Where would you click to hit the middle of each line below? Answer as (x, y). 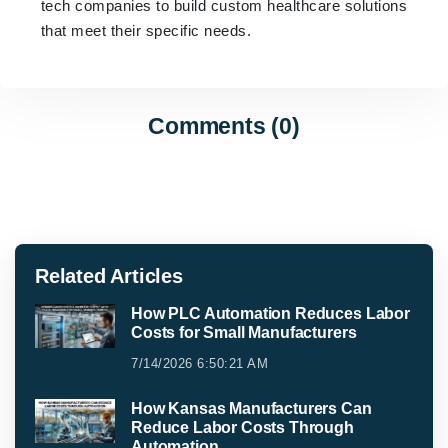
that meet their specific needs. (146, 30)
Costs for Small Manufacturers (244, 333)
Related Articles (109, 276)
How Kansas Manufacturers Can (251, 409)
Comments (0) (224, 126)
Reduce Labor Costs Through (242, 428)
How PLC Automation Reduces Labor (270, 314)
